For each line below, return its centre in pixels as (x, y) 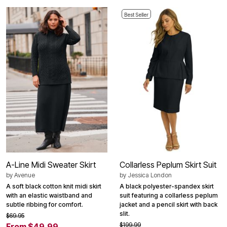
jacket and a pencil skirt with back (168, 205)
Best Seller (136, 15)
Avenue (25, 175)
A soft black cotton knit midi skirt (54, 186)
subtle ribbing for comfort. (45, 205)
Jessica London (150, 175)
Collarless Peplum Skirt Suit (168, 165)
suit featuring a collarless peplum (169, 196)
